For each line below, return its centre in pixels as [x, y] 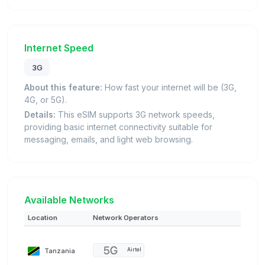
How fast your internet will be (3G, [169, 87]
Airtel [134, 250]
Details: [40, 114]
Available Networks [69, 200]
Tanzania [60, 251]
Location [43, 217]
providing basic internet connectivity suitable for [118, 127]
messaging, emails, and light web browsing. [109, 139]
